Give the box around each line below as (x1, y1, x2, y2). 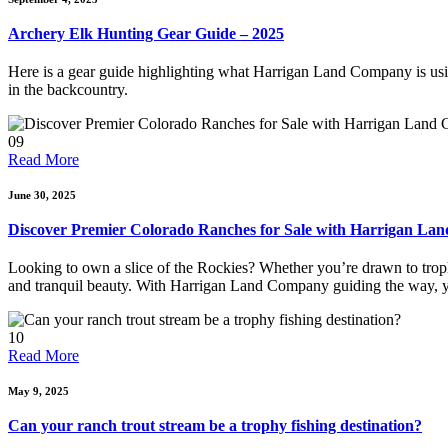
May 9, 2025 (8, 385, 69, 397)
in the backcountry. (8, 81, 128, 98)
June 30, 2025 (8, 189, 76, 201)
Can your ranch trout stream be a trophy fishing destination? (8, 417, 422, 434)
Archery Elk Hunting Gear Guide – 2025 (8, 25, 284, 42)
